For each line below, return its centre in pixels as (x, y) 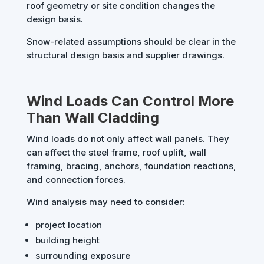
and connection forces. (76, 180)
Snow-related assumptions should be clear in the (131, 42)
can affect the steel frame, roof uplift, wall (116, 153)
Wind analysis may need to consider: (105, 202)
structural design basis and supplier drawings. (125, 55)
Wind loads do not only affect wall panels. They (128, 139)
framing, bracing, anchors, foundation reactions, (131, 166)
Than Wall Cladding (93, 118)
